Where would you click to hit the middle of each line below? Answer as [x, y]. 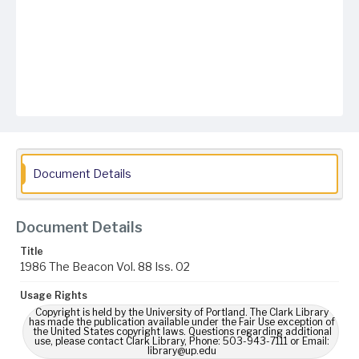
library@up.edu [182, 351]
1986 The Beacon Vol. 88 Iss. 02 [105, 266]
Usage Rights [54, 295]
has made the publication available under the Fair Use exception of [182, 322]
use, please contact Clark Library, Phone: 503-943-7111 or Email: [182, 341]
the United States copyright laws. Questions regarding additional [182, 331]
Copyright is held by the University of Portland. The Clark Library [182, 312]
